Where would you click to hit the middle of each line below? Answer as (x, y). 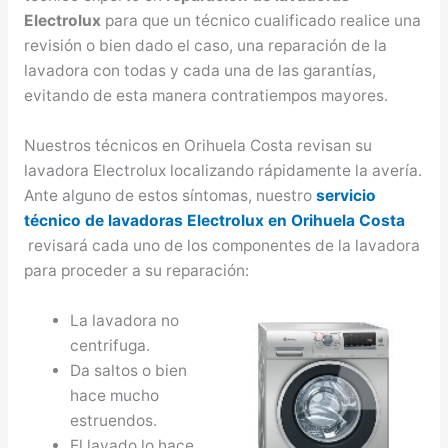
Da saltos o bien (129, 370)
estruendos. (114, 420)
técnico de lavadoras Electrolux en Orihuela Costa (214, 221)
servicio (345, 196)
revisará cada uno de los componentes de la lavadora (221, 246)
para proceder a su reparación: (136, 271)
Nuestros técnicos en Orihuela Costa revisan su (197, 146)
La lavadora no (125, 320)
